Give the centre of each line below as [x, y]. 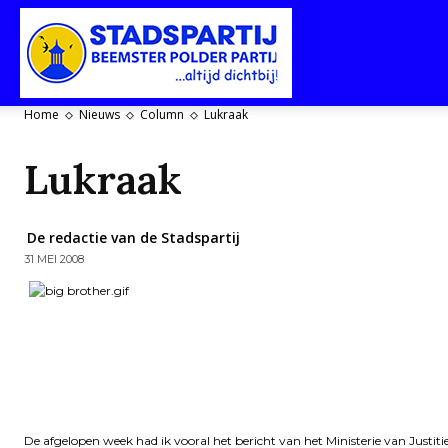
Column [162, 114]
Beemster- [320, 263]
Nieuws [99, 114]
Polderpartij [325, 369]
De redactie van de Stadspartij [133, 237]
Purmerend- [325, 157]
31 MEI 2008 [54, 259]
